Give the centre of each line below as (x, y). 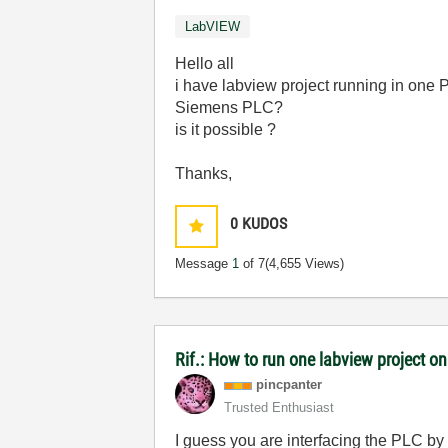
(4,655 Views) (305, 263)
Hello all (205, 63)
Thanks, (204, 173)
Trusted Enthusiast (279, 407)
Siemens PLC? (229, 107)
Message (204, 263)
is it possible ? (226, 129)
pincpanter (289, 384)
